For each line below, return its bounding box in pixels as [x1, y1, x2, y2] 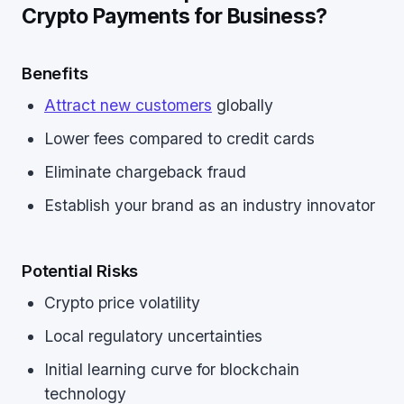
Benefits [22, 63, 88, 83]
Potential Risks [22, 261, 139, 280]
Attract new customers [44, 96, 212, 115]
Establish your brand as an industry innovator [44, 196, 375, 215]
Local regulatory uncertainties [44, 326, 262, 345]
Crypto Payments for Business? [22, 4, 327, 29]
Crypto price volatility [44, 293, 200, 312]
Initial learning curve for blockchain [44, 360, 299, 379]
